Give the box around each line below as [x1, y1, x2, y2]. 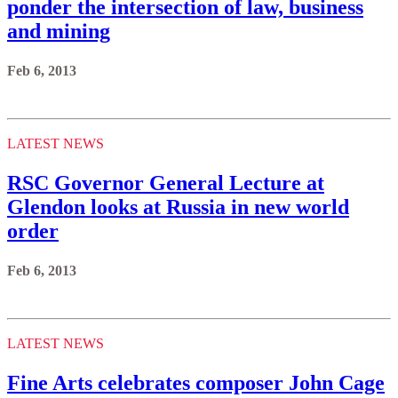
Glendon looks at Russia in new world [7, 195, 349, 219]
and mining [7, 19, 110, 43]
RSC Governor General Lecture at [7, 171, 324, 195]
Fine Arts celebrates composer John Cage [7, 370, 385, 394]
